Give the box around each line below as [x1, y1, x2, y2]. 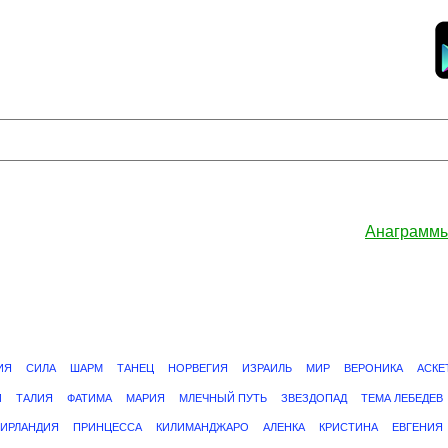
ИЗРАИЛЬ [242, 362, 292, 374]
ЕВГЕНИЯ [392, 421, 443, 433]
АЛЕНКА [263, 421, 305, 433]
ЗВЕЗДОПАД [281, 392, 347, 404]
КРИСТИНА [319, 421, 378, 433]
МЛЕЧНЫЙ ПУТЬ [179, 392, 267, 404]
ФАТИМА [67, 392, 112, 404]
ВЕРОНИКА [344, 362, 403, 374]
